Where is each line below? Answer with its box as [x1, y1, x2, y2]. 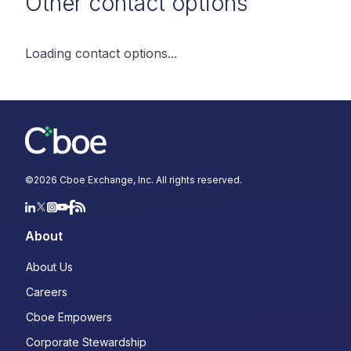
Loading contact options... [25, 45, 177, 61]
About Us [26, 259, 73, 273]
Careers [26, 284, 67, 299]
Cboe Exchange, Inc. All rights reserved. [57, 174, 242, 186]
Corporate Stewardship [26, 335, 147, 349]
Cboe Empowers [26, 309, 112, 324]
